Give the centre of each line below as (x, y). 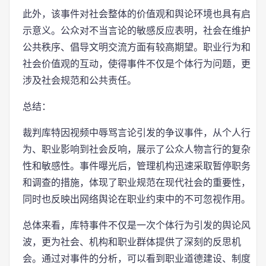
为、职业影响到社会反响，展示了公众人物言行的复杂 (137, 149)
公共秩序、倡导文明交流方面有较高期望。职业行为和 (137, 47)
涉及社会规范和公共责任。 (80, 80)
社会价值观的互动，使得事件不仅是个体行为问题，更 (137, 64)
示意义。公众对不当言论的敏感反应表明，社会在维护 (137, 31)
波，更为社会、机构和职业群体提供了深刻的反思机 (132, 242)
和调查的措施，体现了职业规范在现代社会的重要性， (137, 183)
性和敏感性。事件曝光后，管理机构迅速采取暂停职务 (137, 166)
